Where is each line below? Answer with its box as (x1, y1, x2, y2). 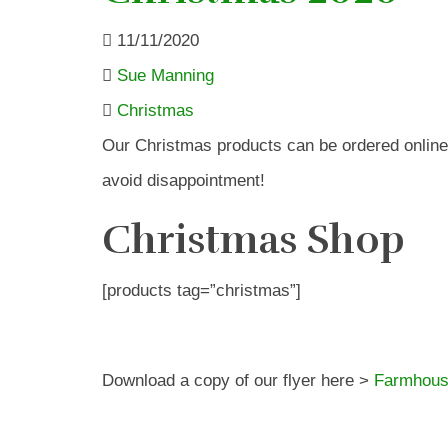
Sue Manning (117, 66, 214, 85)
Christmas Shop (102, 215, 405, 265)
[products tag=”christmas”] (102, 281, 301, 300)
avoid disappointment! (102, 171, 265, 190)
